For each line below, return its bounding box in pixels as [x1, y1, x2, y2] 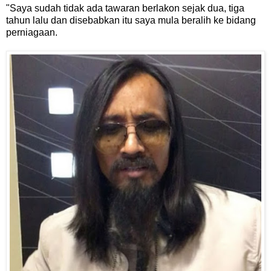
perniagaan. [6, 27, 57, 38]
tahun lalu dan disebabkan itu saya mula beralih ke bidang [6, 15, 256, 26]
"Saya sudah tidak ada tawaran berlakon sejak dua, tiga [6, 3, 244, 14]
